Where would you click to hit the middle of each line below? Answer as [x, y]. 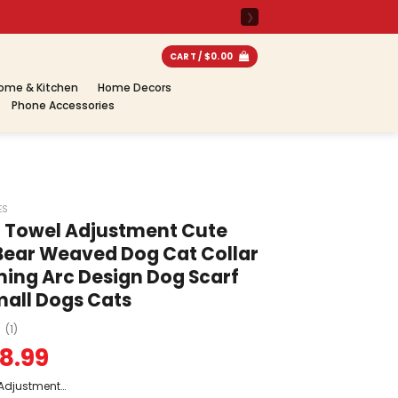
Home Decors [135, 88]
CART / [187, 56]
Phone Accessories [63, 105]
